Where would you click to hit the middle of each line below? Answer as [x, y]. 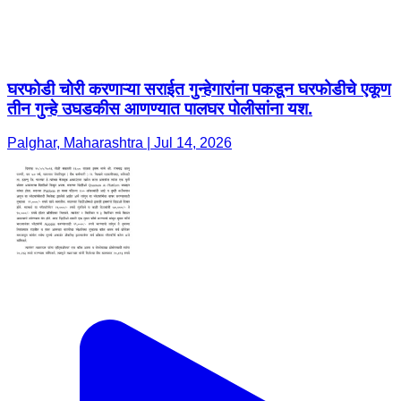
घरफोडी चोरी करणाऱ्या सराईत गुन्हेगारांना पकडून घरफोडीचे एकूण [199, 89]
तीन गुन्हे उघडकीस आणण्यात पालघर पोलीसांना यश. [160, 108]
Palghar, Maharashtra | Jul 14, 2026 [119, 143]
